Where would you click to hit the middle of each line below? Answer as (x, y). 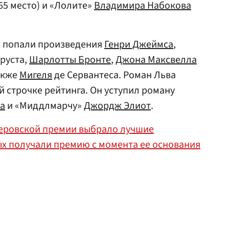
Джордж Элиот (117, 106)
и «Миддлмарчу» (44, 106)
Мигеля (36, 75)
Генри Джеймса (139, 44)
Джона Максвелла (156, 60)
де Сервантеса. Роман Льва (114, 75)
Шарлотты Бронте (70, 60)
